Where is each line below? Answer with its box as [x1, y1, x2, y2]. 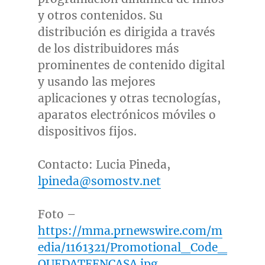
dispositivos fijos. [37, 124, 137, 138]
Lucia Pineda [95, 157, 167, 172]
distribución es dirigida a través [37, 24, 215, 39]
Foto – [37, 206, 76, 221]
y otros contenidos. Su [37, 8, 163, 22]
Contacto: [37, 157, 96, 172]
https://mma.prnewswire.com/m [37, 223, 222, 238]
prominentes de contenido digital [37, 57, 225, 72]
